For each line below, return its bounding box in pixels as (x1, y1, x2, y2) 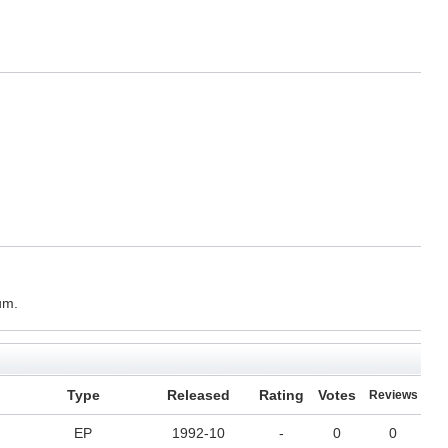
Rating (258, 387, 304, 404)
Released (166, 387, 230, 404)
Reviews (368, 388, 418, 403)
